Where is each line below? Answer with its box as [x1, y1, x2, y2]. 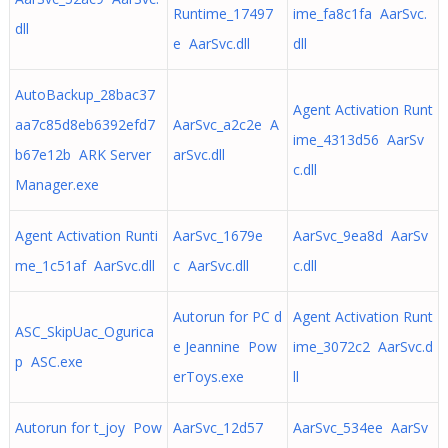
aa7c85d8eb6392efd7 [14, 115, 155, 134]
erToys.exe [172, 367, 244, 386]
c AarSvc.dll [172, 256, 249, 275]
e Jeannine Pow [172, 337, 277, 356]
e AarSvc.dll [172, 34, 250, 53]
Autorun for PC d [172, 307, 282, 326]
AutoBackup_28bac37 [14, 85, 155, 104]
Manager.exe [14, 175, 99, 194]
